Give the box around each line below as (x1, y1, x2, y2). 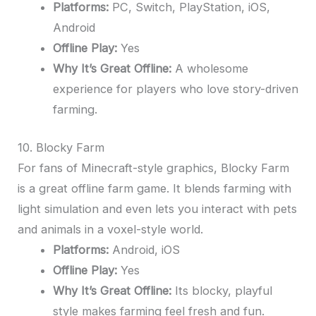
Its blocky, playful (171, 284, 272, 298)
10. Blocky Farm (18, 140, 105, 155)
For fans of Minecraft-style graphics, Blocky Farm (18, 161, 290, 176)
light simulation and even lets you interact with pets (18, 202, 298, 217)
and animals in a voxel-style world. (18, 222, 204, 237)
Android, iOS (108, 243, 180, 257)
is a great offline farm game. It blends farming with (18, 181, 292, 196)
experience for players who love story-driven (52, 82, 298, 97)
